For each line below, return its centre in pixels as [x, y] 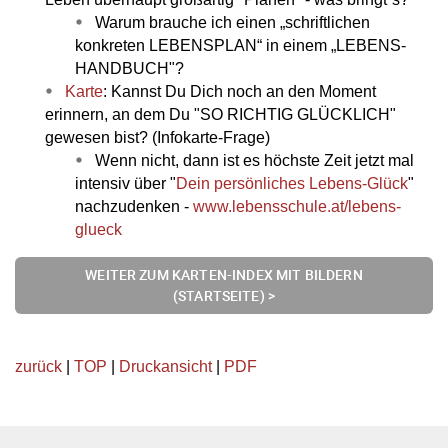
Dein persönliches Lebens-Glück [292, 183]
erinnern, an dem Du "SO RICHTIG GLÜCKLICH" [220, 114]
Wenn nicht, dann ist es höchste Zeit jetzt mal [254, 160]
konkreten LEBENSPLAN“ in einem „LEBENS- [240, 45]
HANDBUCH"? [129, 68]
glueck [98, 229]
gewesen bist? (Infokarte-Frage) [157, 137]
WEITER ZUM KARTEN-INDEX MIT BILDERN [224, 275]
